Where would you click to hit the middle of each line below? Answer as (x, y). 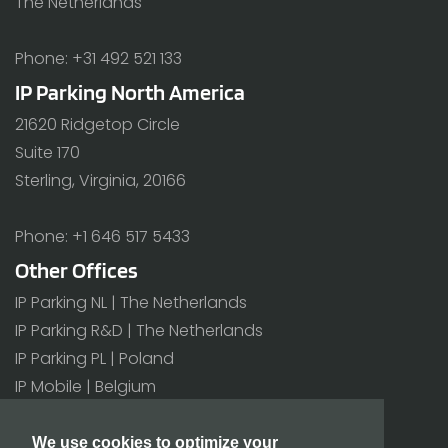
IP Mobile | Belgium (85, 387)
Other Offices (76, 270)
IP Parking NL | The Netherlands (131, 303)
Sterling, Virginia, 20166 (100, 181)
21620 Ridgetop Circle (97, 125)
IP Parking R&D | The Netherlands (139, 331)
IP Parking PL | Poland (94, 359)
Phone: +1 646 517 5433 (102, 237)
